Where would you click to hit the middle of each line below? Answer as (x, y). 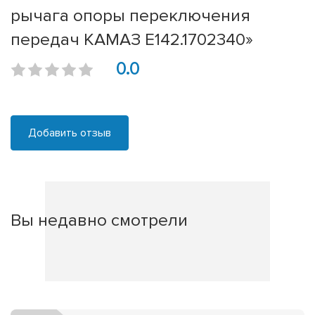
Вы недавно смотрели (99, 220)
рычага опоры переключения (130, 16)
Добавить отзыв (70, 133)
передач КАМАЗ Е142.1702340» (132, 40)
